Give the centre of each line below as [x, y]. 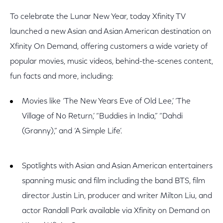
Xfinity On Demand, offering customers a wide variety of [109, 47]
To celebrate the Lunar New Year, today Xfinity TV [98, 17]
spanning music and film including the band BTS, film [113, 181]
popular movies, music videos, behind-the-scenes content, [111, 62]
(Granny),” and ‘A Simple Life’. [72, 131]
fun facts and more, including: [62, 77]
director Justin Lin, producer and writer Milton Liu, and [117, 196]
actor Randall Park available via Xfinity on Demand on [116, 211]
